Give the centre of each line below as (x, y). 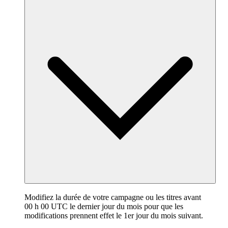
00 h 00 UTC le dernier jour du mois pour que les (104, 207)
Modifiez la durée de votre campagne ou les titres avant (113, 197)
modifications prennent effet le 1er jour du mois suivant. (114, 216)
